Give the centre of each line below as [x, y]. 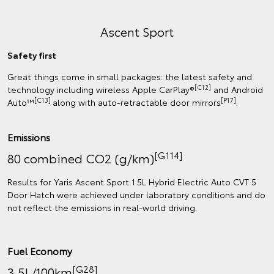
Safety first [32, 55]
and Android [237, 90]
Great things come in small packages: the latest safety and [130, 77]
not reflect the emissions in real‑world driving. [102, 208]
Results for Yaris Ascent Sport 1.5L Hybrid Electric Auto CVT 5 [132, 182]
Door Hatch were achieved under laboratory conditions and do [136, 195]
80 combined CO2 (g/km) [81, 158]
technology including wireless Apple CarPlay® [101, 90]
